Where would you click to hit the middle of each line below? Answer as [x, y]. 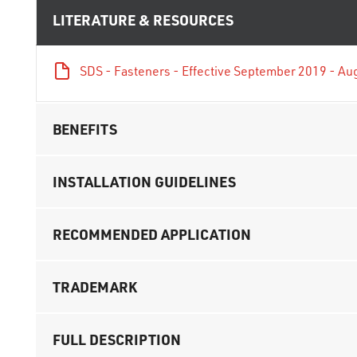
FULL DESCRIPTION [117, 339]
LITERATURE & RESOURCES [143, 20]
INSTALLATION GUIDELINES [144, 182]
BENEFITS [85, 129]
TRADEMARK [95, 287]
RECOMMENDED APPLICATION [152, 234]
